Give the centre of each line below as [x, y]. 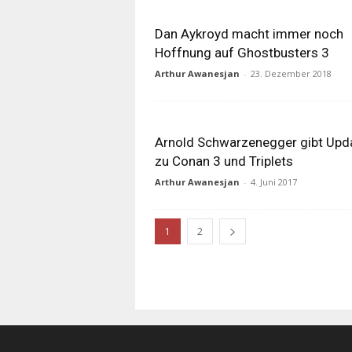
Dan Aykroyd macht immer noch [249, 34]
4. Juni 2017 [274, 182]
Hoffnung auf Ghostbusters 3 [242, 53]
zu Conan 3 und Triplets [224, 161]
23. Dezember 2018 [291, 73]
